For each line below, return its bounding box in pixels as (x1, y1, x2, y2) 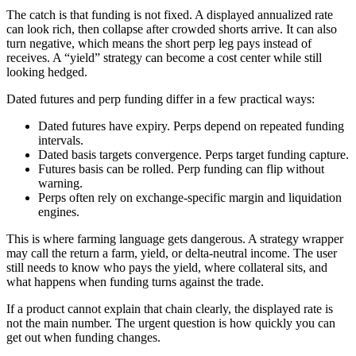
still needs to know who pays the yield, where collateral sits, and (6, 260, 327, 274)
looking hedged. (6, 64, 87, 79)
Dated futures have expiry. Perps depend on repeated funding (38, 118, 344, 133)
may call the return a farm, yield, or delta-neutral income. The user (6, 246, 337, 260)
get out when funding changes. (6, 330, 161, 344)
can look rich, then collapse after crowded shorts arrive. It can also (6, 21, 337, 36)
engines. (38, 204, 79, 219)
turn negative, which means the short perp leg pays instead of (6, 36, 311, 50)
